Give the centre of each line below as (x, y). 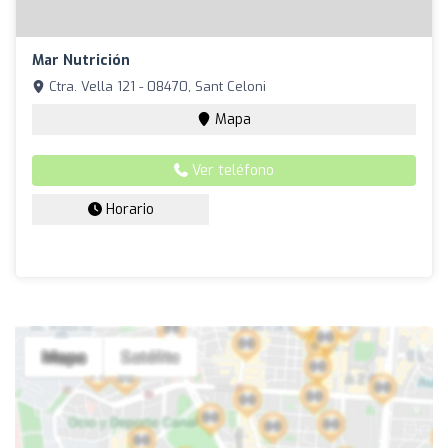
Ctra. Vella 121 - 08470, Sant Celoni (155, 87)
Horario (127, 210)
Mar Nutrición (81, 61)
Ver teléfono (231, 171)
